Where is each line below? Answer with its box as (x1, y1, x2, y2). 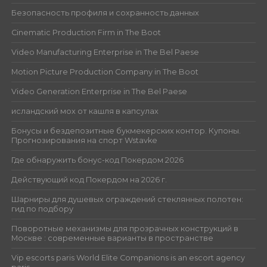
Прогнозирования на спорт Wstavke (11, 135, 157, 145)
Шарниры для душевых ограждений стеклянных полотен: (11, 194, 243, 204)
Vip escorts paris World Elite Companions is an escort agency (11, 253, 245, 262)
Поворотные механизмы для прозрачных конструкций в (11, 223, 238, 233)
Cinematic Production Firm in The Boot (11, 27, 161, 37)
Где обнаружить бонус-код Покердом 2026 (11, 155, 184, 164)
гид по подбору (11, 204, 73, 213)
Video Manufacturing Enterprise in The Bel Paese (11, 47, 199, 57)
